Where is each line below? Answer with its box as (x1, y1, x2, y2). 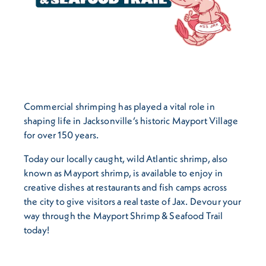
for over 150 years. (24, 128, 99, 141)
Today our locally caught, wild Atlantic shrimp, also (24, 152, 228, 164)
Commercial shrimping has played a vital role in (24, 100, 215, 112)
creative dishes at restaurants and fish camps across (24, 180, 227, 193)
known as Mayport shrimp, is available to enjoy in (24, 166, 223, 179)
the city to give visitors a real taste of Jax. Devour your (24, 195, 242, 207)
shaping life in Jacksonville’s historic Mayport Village (24, 114, 239, 126)
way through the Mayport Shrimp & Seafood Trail (24, 209, 223, 221)
